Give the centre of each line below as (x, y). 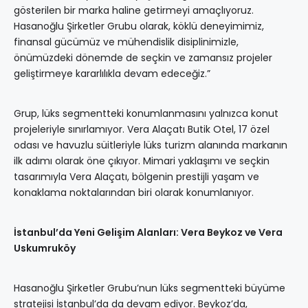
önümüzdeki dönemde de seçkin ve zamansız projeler (143, 58)
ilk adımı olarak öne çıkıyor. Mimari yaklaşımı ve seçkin (142, 161)
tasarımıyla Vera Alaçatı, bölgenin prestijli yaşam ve (136, 177)
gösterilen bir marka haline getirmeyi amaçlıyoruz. (134, 11)
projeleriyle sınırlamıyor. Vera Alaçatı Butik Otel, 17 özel (142, 130)
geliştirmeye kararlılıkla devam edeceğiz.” (112, 74)
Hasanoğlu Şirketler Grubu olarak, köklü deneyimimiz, (139, 26)
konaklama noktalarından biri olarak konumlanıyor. (134, 193)
